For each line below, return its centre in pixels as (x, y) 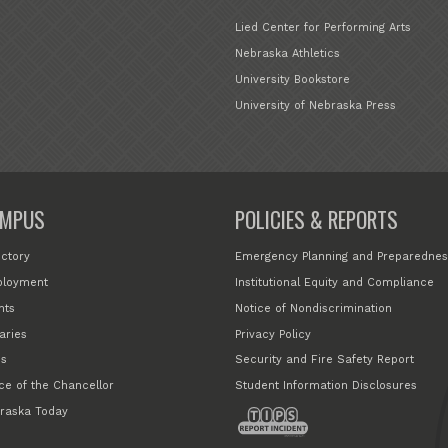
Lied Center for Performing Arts (323, 28)
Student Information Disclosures (326, 386)
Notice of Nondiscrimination (314, 308)
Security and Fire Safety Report (325, 360)
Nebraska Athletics (288, 54)
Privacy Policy (273, 334)
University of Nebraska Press (316, 105)
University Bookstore (293, 79)
